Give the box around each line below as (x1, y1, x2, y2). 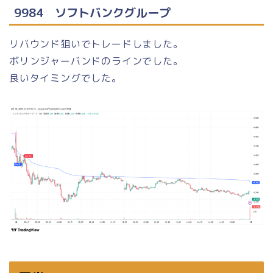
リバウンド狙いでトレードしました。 (9, 37, 183, 51)
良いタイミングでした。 (9, 71, 122, 85)
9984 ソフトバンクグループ (14, 4, 171, 21)
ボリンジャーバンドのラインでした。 (9, 54, 183, 68)
